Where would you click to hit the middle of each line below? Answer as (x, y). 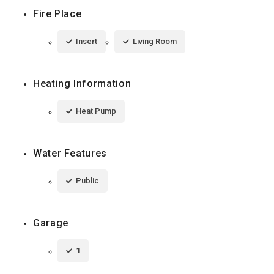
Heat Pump (96, 111)
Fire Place (57, 13)
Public (87, 180)
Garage (51, 223)
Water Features (70, 153)
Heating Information (82, 83)
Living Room (155, 41)
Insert (87, 41)
